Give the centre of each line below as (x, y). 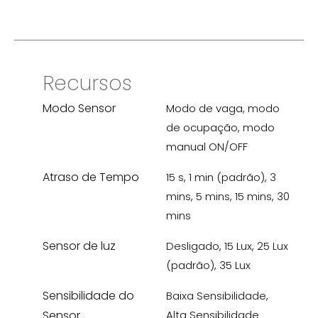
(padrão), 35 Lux (208, 265)
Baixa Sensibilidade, (217, 295)
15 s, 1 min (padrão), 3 (221, 177)
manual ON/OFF (207, 146)
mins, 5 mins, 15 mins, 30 (228, 196)
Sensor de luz (79, 246)
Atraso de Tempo (91, 177)
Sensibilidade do (88, 295)
